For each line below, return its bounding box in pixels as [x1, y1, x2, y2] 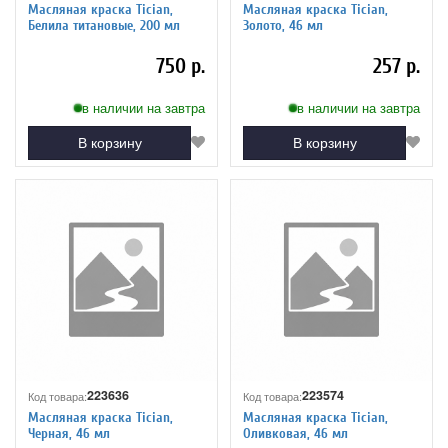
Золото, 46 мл [243, 17, 323, 34]
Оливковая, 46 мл [243, 425, 348, 442]
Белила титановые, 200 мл [28, 17, 180, 34]
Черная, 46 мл [28, 425, 110, 442]
